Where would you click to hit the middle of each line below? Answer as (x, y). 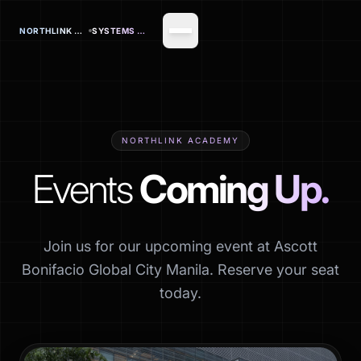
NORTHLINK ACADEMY (180, 140)
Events (86, 189)
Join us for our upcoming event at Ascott (180, 246)
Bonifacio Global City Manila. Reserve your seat (180, 270)
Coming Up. (234, 189)
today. (180, 293)
